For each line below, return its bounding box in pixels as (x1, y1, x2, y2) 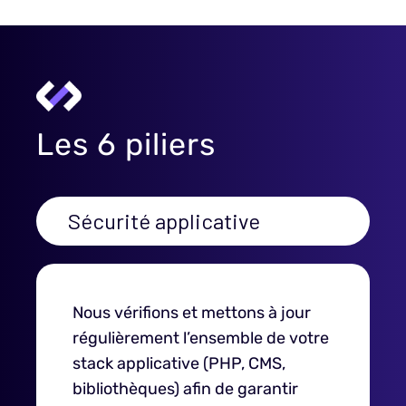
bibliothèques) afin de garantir (72, 379, 298, 399)
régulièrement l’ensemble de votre (72, 328, 329, 348)
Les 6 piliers (36, 126, 216, 163)
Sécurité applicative (68, 208, 260, 234)
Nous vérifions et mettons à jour (72, 303, 311, 323)
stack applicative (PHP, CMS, (72, 353, 285, 373)
